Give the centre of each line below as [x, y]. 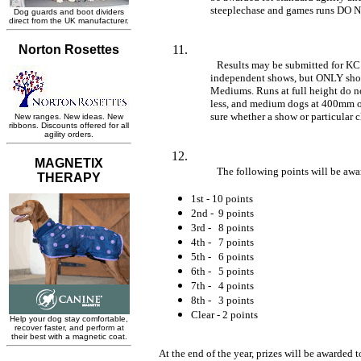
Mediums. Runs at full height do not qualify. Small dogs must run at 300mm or [201, 90]
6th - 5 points [222, 271]
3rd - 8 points [222, 227]
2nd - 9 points [222, 213]
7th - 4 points [222, 285]
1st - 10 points [222, 198]
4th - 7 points [222, 242]
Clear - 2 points [224, 314]
